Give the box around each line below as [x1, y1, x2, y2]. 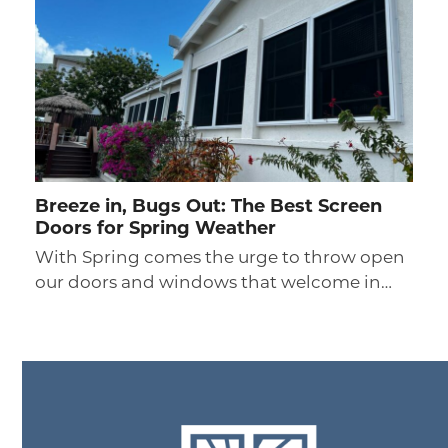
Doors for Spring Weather [34, 220, 276, 240]
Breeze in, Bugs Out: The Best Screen [34, 198, 382, 218]
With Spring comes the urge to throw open [34, 250, 405, 268]
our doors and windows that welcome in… [34, 275, 392, 293]
